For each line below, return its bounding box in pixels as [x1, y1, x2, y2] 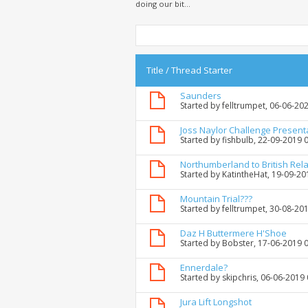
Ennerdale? [180, 261, 228, 274]
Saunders [180, 89, 221, 102]
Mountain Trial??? [180, 192, 252, 206]
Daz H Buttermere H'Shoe [180, 227, 287, 240]
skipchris [222, 272, 256, 284]
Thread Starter [171, 64, 232, 77]
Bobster [222, 237, 254, 250]
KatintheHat [222, 168, 267, 181]
